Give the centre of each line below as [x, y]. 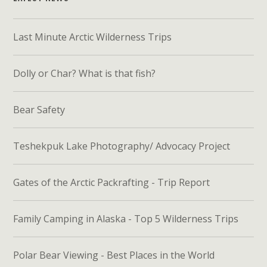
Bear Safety [39, 110]
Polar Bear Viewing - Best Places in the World [114, 255]
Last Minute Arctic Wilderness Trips [93, 37]
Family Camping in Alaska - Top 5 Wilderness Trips [126, 219]
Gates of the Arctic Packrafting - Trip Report [112, 182]
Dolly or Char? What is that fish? [85, 73]
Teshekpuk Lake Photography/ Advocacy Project [122, 146]
